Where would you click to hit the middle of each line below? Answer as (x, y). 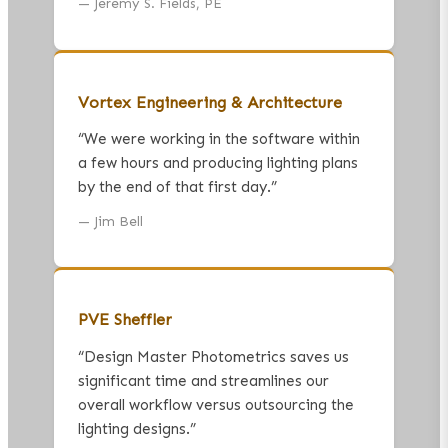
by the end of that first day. (174, 187)
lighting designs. (134, 428)
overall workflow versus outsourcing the (216, 404)
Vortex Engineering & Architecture (210, 103)
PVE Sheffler (125, 320)
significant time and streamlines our (203, 380)
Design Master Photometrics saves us (216, 356)
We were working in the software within (222, 139)
